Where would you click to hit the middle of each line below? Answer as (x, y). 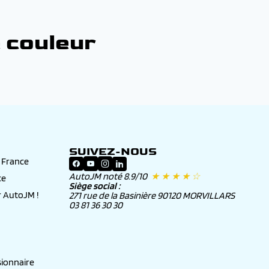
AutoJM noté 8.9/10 (109, 177)
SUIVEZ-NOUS (113, 152)
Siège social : (95, 186)
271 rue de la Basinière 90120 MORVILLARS (152, 196)
